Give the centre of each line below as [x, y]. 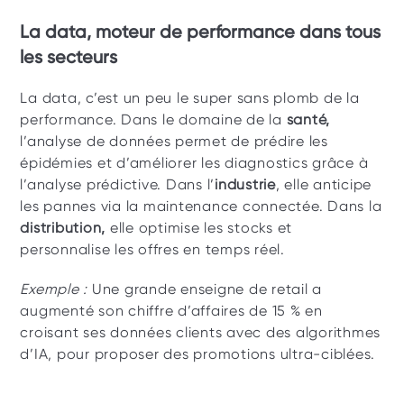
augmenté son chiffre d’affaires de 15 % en [171, 311]
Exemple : [56, 289]
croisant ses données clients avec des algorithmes [201, 332]
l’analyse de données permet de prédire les [174, 141]
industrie [245, 184]
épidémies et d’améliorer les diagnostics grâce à [194, 163]
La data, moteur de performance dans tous [201, 32]
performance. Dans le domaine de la [153, 119]
